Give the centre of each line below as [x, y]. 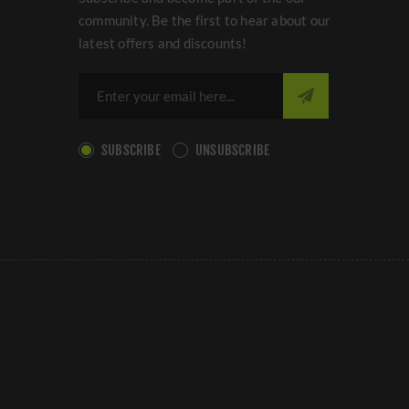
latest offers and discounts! [163, 43]
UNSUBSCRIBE [233, 150]
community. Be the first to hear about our [205, 20]
